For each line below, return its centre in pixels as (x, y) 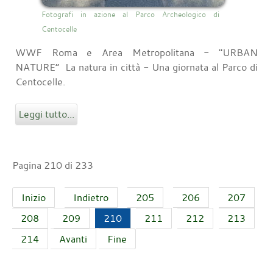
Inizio (34, 198)
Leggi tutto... (46, 114)
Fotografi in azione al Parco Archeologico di (130, 14)
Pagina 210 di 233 (53, 165)
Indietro (91, 198)
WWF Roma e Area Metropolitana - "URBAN (136, 53)
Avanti (73, 239)
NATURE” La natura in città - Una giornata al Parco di (136, 67)
